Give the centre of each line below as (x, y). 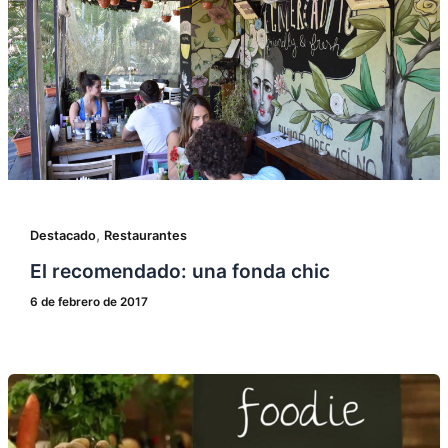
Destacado (62, 236)
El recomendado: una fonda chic (179, 270)
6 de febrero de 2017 (88, 302)
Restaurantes (145, 236)
